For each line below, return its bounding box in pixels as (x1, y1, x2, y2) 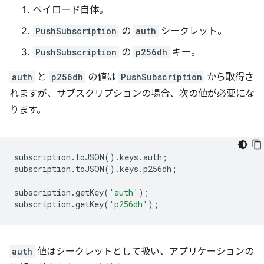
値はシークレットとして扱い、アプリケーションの (35, 246, 254, 258)
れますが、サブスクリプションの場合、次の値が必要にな (9, 88, 255, 100)
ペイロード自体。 (33, 4, 108, 16)
